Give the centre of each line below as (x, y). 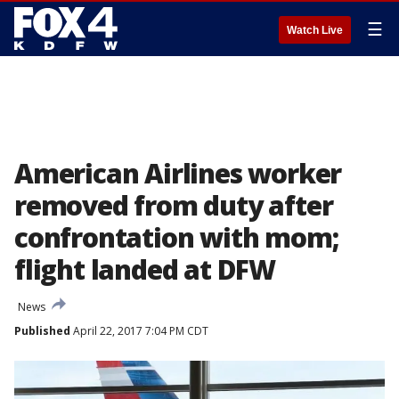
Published (42, 331)
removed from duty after (174, 205)
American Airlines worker (178, 173)
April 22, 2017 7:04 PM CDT (139, 331)
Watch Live (315, 30)
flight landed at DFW (145, 269)
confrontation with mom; (176, 237)
